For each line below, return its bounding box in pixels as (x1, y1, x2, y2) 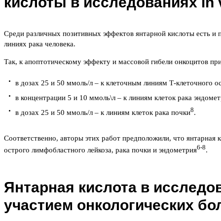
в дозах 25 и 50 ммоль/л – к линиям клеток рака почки (15, 109, 190, 117)
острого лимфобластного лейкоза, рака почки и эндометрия (4, 146, 197, 154)
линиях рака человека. (4, 40, 79, 48)
